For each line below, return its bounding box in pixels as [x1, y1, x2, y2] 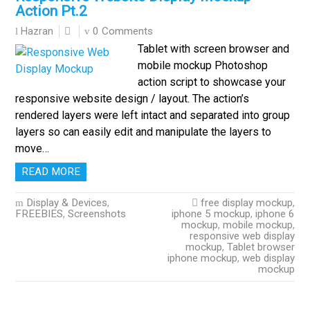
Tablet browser [226, 241, 295, 253]
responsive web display [189, 230, 295, 242]
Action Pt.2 [15, 3, 88, 19]
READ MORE [21, 165, 81, 178]
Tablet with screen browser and [137, 42, 289, 55]
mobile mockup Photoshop [137, 59, 268, 72]
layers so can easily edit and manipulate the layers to [15, 125, 272, 138]
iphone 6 [255, 208, 295, 220]
